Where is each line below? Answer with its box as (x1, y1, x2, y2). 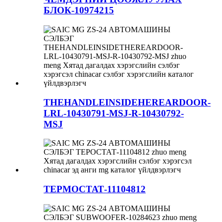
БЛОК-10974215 (44, 5, 114, 16)
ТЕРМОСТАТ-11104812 (44, 183, 146, 194)
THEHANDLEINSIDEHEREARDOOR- (44, 97, 211, 108)
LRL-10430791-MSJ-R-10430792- (44, 108, 184, 118)
